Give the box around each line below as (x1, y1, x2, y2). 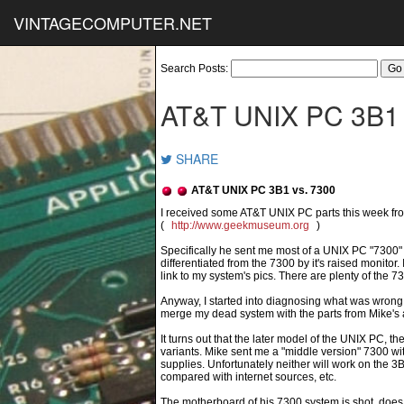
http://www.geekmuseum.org (171, 219, 309, 232)
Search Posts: (161, 62, 231, 75)
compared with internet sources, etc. (161, 371, 336, 383)
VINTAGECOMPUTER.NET (14, 11, 212, 34)
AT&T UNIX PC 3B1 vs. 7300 (191, 184, 335, 197)
